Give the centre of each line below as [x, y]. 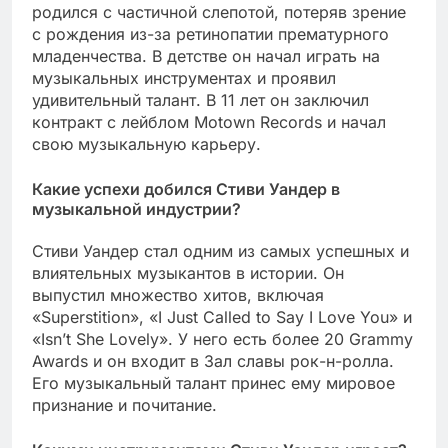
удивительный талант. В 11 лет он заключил [200, 100]
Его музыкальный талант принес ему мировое [213, 383]
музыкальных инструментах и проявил [184, 78]
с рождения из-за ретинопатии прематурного [210, 34]
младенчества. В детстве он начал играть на [206, 56]
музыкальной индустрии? [136, 209]
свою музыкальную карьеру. [146, 144]
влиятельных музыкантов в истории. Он [188, 273]
